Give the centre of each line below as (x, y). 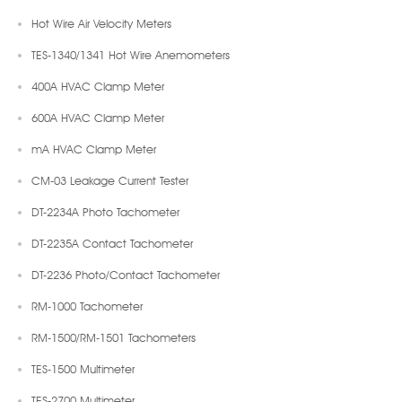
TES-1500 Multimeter (83, 368)
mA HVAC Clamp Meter (94, 149)
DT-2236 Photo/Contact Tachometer (126, 274)
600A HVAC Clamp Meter (98, 117)
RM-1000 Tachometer (87, 306)
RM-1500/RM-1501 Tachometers (114, 337)
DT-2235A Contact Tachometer (112, 243)
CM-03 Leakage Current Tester (110, 180)
